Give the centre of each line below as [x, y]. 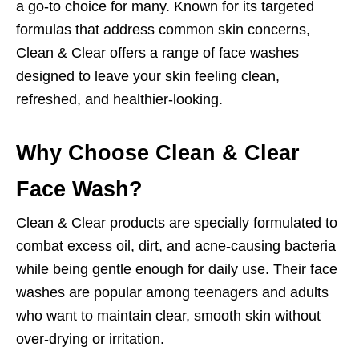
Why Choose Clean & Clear [158, 153]
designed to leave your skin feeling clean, [148, 76]
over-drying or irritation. [90, 339]
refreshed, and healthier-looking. [119, 99]
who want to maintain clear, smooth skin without [168, 316]
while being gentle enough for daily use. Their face [177, 269]
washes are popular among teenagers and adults [172, 292]
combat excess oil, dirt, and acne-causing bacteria [176, 246]
